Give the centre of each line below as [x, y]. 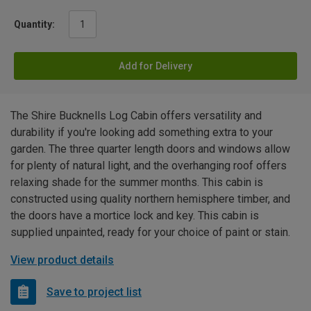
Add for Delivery [155, 66]
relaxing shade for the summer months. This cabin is [137, 183]
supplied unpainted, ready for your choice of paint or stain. [150, 233]
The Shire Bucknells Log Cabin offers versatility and [136, 116]
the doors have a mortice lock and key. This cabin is [135, 216]
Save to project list [94, 292]
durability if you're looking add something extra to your [142, 133]
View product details [62, 260]
